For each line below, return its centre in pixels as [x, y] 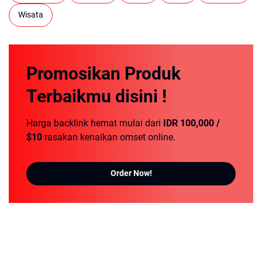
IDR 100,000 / [192, 123]
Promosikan [75, 73]
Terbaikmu [71, 96]
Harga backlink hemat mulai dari [95, 123]
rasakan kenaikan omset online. [109, 137]
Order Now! [131, 173]
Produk [153, 73]
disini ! [141, 96]
